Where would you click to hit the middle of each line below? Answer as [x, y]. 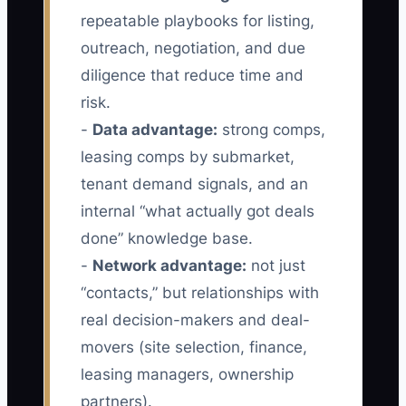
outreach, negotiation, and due [193, 48]
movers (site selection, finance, [194, 348]
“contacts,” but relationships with [200, 293]
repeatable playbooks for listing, [198, 21]
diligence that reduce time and [192, 76]
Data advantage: [155, 130]
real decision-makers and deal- [195, 320]
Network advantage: [169, 266]
